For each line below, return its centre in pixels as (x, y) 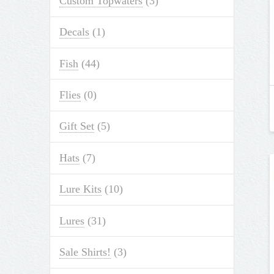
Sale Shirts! (85, 252)
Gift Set (76, 126)
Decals (74, 32)
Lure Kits (80, 189)
